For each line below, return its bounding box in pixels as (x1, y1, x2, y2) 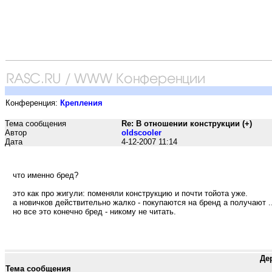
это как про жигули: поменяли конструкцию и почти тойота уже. (13, 188, 248, 198)
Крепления (60, 98, 103, 107)
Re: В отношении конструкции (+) (121, 119, 252, 128)
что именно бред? (13, 170, 79, 180)
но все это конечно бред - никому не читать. (13, 206, 177, 216)
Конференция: (5, 98, 60, 107)
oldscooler (121, 128, 161, 137)
